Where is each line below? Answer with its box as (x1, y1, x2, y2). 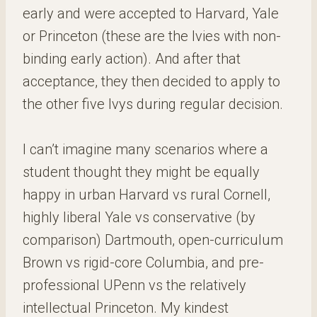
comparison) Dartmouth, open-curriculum (23, 231, 283, 248)
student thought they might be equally (23, 163, 260, 180)
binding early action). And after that (23, 50, 241, 67)
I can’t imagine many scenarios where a (23, 141, 268, 158)
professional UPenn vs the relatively (23, 277, 246, 294)
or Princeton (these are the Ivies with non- (23, 28, 281, 45)
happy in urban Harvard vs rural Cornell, (23, 186, 270, 203)
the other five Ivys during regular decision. (23, 96, 283, 113)
